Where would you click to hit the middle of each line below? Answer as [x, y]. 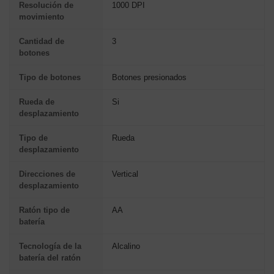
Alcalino [126, 246]
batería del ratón [50, 257]
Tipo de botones [50, 77]
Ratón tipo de [44, 210]
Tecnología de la [50, 246]
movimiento [42, 17]
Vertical [125, 174]
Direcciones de [47, 174]
